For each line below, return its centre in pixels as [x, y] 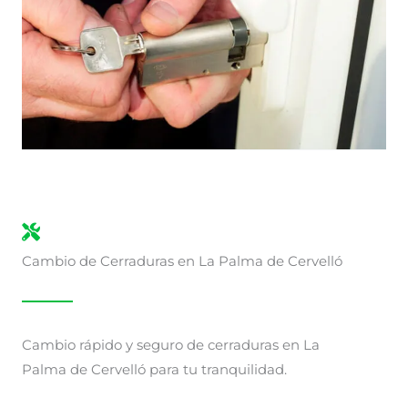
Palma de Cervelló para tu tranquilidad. [154, 370]
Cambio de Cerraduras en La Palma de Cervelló [182, 262]
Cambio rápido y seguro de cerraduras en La [171, 346]
